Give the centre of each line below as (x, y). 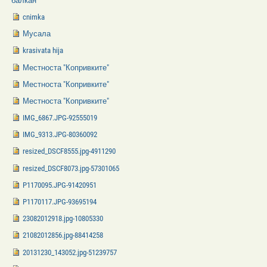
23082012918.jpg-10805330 (63, 219)
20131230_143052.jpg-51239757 (70, 252)
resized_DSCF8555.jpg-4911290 (69, 151)
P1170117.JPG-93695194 (60, 202)
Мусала (37, 34)
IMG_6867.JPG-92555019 (60, 118)
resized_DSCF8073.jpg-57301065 (71, 168)
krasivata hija (43, 51)
